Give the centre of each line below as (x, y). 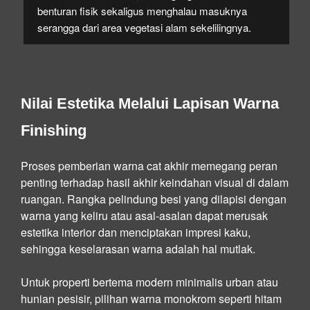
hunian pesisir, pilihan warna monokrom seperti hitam (151, 298)
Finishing (54, 130)
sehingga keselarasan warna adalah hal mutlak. (138, 248)
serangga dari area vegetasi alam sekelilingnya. (144, 27)
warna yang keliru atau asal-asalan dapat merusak (144, 215)
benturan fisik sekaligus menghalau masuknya (142, 10)
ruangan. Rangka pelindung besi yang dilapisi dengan (154, 199)
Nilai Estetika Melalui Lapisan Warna (150, 103)
